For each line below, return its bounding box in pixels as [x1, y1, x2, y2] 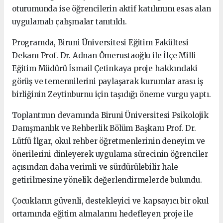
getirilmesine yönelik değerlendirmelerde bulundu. [12, 175, 202, 185]
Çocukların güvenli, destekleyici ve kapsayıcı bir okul [12, 196, 209, 206]
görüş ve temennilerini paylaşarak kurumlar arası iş [12, 77, 204, 87]
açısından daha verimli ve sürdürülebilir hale [12, 162, 178, 172]
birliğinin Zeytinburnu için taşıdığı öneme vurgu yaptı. [12, 90, 211, 100]
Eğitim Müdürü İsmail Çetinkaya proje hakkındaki [12, 64, 198, 74]
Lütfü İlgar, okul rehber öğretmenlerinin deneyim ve [12, 136, 206, 146]
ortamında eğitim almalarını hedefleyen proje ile [12, 209, 193, 219]
